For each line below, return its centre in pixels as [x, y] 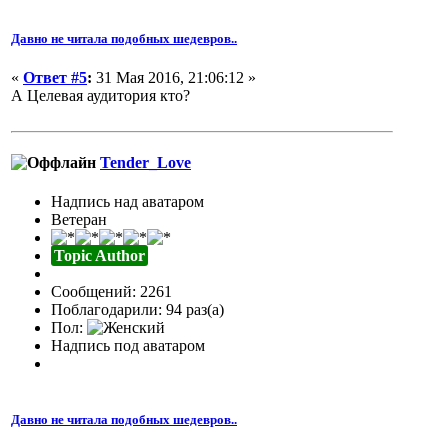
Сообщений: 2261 [111, 292]
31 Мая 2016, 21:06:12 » [174, 77]
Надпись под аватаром [128, 346]
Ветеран [79, 220]
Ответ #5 [55, 77]
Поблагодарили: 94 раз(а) [137, 310]
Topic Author [99, 256]
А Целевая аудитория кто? [100, 95]
